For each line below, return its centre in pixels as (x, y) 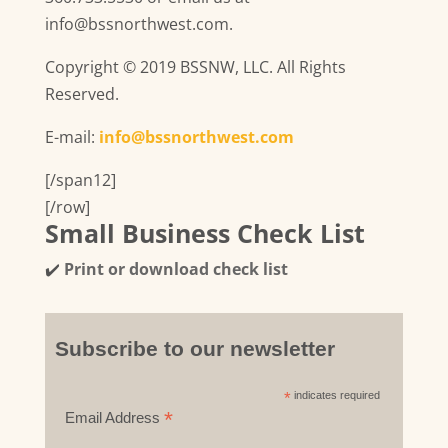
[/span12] (80, 180)
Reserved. (81, 94)
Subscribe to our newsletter (194, 348)
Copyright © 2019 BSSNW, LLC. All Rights (195, 67)
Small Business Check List (204, 233)
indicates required (336, 395)
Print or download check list (173, 269)
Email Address (114, 417)
